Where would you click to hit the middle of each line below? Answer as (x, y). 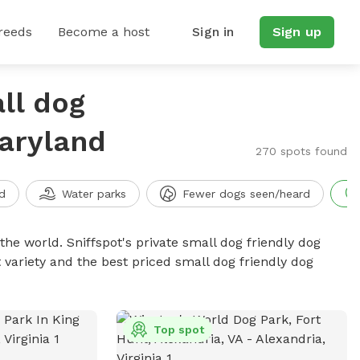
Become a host (104, 32)
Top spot (178, 329)
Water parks (94, 194)
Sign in (213, 32)
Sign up (297, 32)
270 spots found (301, 151)
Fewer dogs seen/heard (246, 194)
